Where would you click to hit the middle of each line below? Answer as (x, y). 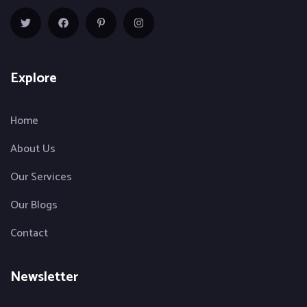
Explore (34, 79)
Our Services (41, 177)
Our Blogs (34, 206)
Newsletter (44, 278)
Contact (29, 234)
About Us (33, 149)
